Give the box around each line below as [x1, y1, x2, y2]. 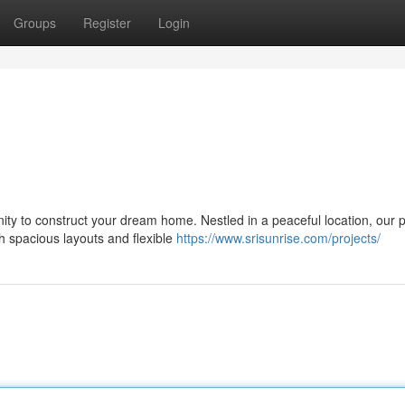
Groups [14, 14, 56, 32]
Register [83, 14, 131, 32]
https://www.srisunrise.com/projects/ [176, 229, 381, 247]
